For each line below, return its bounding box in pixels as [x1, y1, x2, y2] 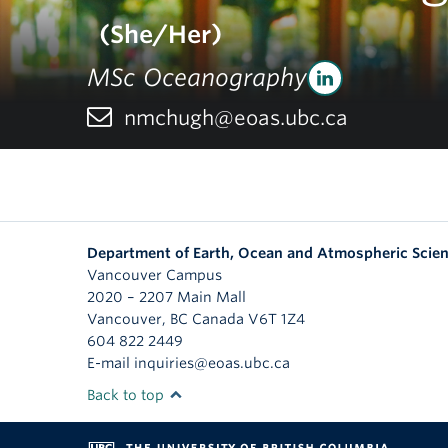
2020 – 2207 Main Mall [87, 289, 246, 306]
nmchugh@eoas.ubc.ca [124, 106, 348, 131]
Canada [192, 311, 244, 328]
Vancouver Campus [87, 267, 222, 284]
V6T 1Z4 [248, 311, 305, 328]
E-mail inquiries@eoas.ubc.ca [87, 355, 290, 372]
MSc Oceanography [87, 63, 307, 93]
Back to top [87, 387, 168, 404]
